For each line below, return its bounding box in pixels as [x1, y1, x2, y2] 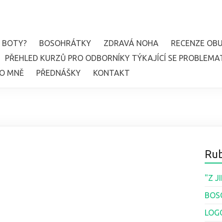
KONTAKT [93, 68, 130, 78]
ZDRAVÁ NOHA [104, 39, 159, 48]
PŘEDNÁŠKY [36, 68, 81, 78]
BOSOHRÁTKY [39, 39, 91, 48]
